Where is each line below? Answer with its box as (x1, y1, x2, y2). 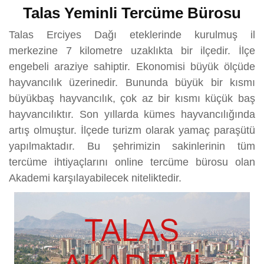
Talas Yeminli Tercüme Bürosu (23, 4, 241, 22)
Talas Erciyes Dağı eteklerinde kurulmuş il (9, 29, 255, 41)
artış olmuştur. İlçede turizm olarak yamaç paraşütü (9, 124, 255, 137)
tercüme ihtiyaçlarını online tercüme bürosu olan (9, 156, 255, 169)
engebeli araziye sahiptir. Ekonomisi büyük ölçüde (9, 61, 255, 73)
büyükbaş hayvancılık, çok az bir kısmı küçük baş (9, 93, 255, 105)
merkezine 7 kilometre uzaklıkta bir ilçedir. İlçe (9, 45, 255, 57)
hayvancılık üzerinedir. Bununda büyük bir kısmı (9, 77, 255, 89)
